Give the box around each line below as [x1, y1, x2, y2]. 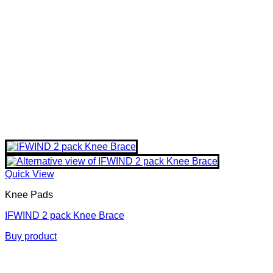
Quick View [5, 168, 54, 179]
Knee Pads [5, 189, 53, 200]
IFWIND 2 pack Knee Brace [5, 210, 124, 221]
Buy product [5, 230, 57, 241]
